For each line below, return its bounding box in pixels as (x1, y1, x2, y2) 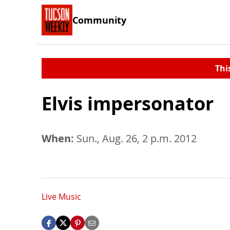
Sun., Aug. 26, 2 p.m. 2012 (74, 131, 197, 145)
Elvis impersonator (42, 91, 214, 116)
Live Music (42, 191, 81, 203)
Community (72, 13, 126, 26)
